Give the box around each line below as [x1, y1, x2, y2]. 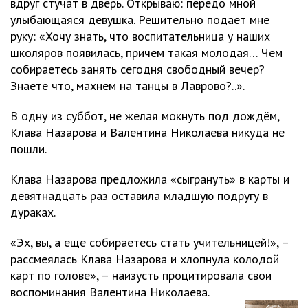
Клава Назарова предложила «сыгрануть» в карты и [10, 171, 289, 187]
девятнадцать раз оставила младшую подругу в [10, 188, 268, 203]
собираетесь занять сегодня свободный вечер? [10, 61, 265, 77]
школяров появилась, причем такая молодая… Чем [10, 45, 283, 60]
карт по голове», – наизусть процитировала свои [10, 267, 272, 283]
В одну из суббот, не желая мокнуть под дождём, [10, 108, 279, 124]
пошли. [10, 141, 47, 157]
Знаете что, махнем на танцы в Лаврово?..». [10, 78, 245, 93]
